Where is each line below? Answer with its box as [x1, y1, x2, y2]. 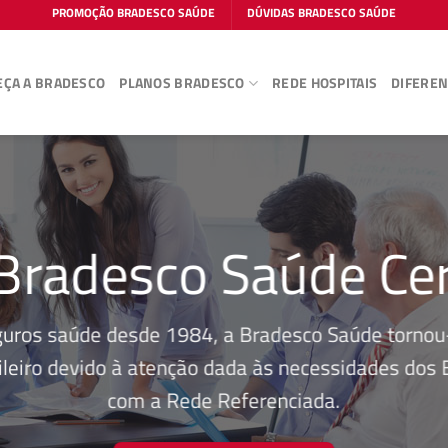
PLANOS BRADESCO [119, 71, 245, 94]
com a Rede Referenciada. [107, 384, 341, 417]
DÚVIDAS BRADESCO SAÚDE [247, 2, 397, 22]
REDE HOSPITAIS [272, 71, 378, 94]
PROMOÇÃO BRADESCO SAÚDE [51, 2, 215, 22]
